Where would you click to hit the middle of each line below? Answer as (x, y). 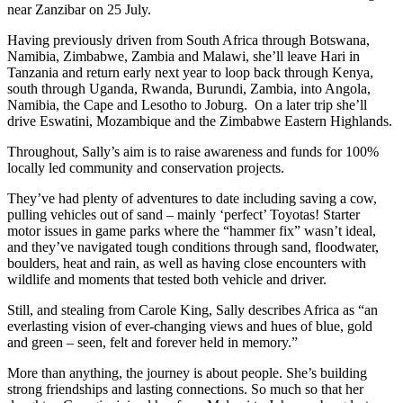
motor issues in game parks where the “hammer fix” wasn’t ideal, (192, 231)
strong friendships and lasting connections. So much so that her (185, 390)
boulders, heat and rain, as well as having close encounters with (187, 264)
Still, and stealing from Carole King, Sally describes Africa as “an (193, 310)
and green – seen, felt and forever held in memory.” (152, 343)
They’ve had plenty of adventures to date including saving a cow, (192, 199)
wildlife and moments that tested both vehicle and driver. (167, 280)
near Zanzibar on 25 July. (81, 10)
